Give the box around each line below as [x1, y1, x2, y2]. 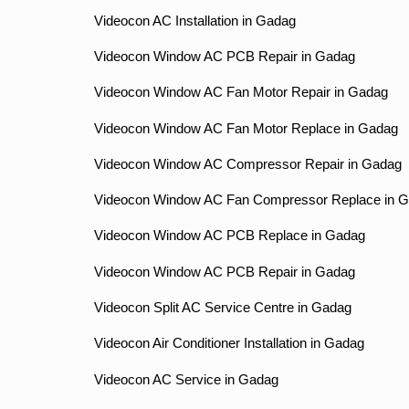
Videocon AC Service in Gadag [93, 372, 278, 387]
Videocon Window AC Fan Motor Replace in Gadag [93, 121, 398, 136]
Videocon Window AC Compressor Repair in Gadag [93, 156, 402, 172]
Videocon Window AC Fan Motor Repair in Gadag [93, 85, 388, 100]
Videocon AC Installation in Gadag [93, 13, 296, 28]
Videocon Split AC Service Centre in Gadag [93, 300, 351, 316]
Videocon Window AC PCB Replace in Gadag [93, 228, 365, 244]
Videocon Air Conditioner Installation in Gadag [93, 336, 364, 351]
